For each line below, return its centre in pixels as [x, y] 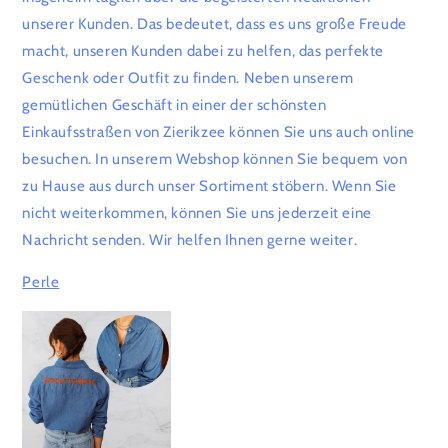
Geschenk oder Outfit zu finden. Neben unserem [188, 78]
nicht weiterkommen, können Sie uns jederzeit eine [197, 213]
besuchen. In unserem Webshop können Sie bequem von [215, 159]
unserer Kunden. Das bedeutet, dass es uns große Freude [214, 24]
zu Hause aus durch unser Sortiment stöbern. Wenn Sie [209, 186]
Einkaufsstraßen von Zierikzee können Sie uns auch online [218, 132]
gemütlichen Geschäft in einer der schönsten [174, 105]
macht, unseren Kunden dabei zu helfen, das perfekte [203, 51]
